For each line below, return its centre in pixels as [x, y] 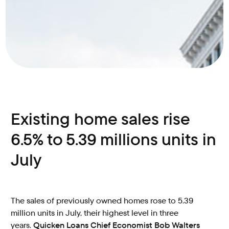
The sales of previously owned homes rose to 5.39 [102, 201]
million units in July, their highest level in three [95, 213]
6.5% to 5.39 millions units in [114, 140]
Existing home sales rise [100, 119]
